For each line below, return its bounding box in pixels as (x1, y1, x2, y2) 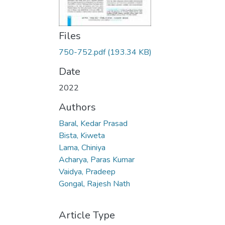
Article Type (59, 208, 115, 222)
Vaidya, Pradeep (59, 166, 116, 177)
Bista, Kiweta (59, 130, 105, 141)
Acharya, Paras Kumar (59, 154, 135, 165)
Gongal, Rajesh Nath (59, 178, 130, 189)
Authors (59, 100, 96, 114)
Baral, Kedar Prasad (59, 118, 128, 129)
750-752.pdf (59, 47, 105, 58)
